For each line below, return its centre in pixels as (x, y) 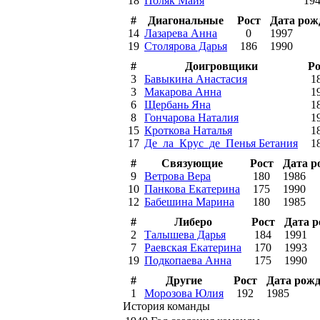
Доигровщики (221, 66)
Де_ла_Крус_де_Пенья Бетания (221, 143)
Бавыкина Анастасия (196, 79)
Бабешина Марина (189, 201)
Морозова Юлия (184, 293)
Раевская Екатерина (193, 247)
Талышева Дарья (185, 234)
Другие (184, 280)
